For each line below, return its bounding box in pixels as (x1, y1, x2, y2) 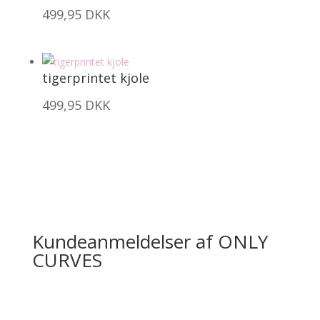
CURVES (31, 246, 102, 273)
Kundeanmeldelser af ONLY (31, 228, 268, 254)
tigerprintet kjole (41, 69, 149, 87)
